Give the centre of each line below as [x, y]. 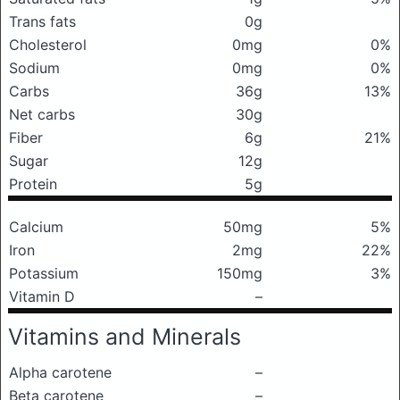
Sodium [34, 68]
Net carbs [42, 114]
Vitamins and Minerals [125, 337]
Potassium [44, 273]
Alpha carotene [60, 372]
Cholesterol [48, 45]
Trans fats [42, 21]
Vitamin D [42, 296]
